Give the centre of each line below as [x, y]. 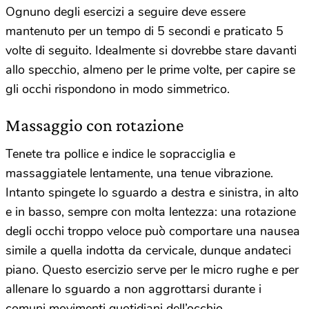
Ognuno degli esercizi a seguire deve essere [126, 11]
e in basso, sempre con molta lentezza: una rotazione [151, 211]
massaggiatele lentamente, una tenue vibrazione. [139, 173]
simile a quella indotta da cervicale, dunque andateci [148, 250]
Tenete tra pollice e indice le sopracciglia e [120, 153]
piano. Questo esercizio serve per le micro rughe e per [152, 269]
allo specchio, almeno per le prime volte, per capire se [150, 69]
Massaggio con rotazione [94, 125]
